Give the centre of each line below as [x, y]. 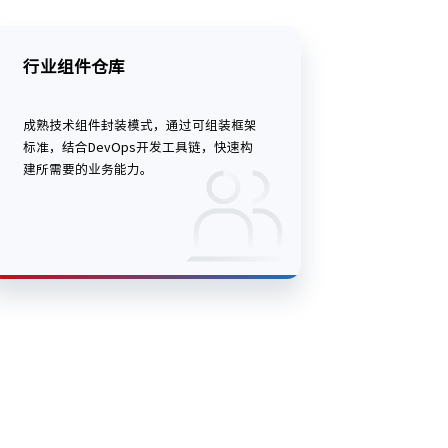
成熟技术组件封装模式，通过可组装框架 [140, 126]
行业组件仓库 [74, 67]
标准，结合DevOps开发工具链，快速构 [138, 148]
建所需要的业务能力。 [88, 170]
